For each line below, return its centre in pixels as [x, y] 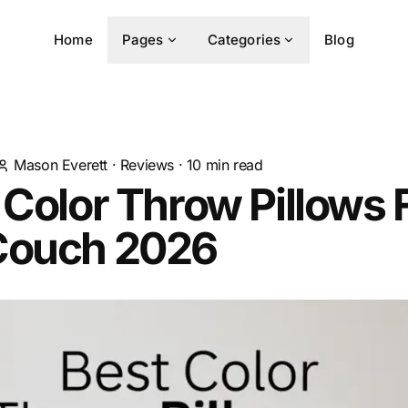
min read [232, 165]
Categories [244, 40]
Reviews [147, 165]
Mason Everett [61, 165]
